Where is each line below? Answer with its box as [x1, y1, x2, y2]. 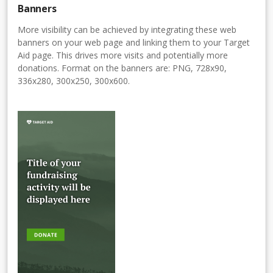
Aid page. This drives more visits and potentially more [18, 49, 228, 61]
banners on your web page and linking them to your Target [18, 36, 250, 48]
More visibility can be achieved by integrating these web [18, 23, 236, 35]
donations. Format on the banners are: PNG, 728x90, [18, 62, 227, 74]
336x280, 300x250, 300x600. [18, 74, 130, 87]
